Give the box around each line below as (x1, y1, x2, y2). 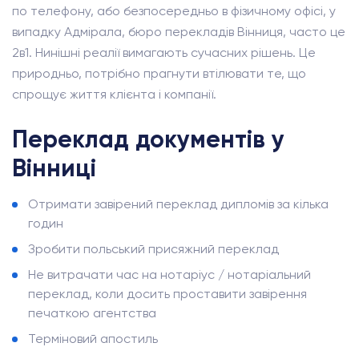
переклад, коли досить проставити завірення (28, 286, 307, 301)
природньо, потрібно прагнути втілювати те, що (12, 66, 306, 81)
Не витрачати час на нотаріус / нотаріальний (28, 267, 311, 282)
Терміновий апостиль (28, 331, 158, 346)
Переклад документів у (12, 125, 284, 154)
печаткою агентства (28, 305, 156, 321)
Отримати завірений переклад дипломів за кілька (28, 196, 329, 212)
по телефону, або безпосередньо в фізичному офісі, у (12, 3, 336, 18)
